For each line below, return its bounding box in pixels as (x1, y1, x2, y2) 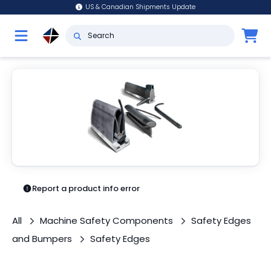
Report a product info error (32, 183, 140, 194)
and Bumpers (12, 232, 72, 245)
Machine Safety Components (40, 214, 173, 227)
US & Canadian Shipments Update (85, 2, 196, 11)
